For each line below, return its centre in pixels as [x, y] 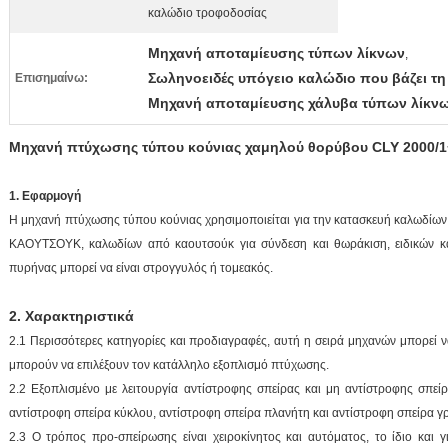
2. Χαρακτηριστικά [71, 316]
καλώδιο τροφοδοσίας [207, 13]
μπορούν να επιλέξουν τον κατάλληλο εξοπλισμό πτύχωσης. [169, 365]
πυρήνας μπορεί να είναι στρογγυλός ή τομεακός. [141, 268]
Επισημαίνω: [51, 78]
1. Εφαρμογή [45, 196]
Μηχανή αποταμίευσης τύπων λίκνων [276, 53]
